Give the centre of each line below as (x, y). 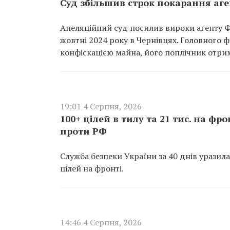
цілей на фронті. (92, 168)
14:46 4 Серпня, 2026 (101, 222)
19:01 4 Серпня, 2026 (101, 106)
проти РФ (83, 131)
